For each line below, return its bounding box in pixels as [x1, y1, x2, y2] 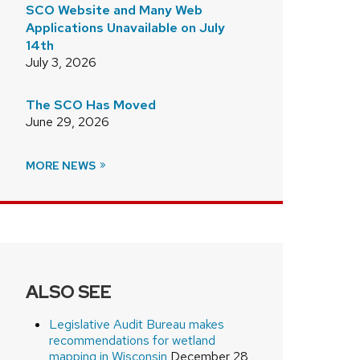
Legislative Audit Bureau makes [48, 315, 224, 333]
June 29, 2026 [26, 112, 109, 130]
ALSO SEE [26, 280, 112, 304]
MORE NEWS [26, 157, 98, 173]
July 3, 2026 [26, 53, 96, 71]
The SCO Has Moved [26, 96, 156, 113]
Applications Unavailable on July [26, 18, 225, 36]
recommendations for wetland [48, 331, 215, 349]
